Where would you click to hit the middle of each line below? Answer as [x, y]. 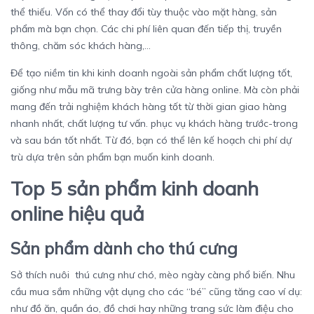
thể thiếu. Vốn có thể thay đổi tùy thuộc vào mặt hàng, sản [144, 12]
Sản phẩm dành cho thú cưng [124, 248]
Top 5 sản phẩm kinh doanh [135, 189]
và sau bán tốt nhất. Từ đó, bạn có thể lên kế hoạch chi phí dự [151, 141]
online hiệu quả [82, 214]
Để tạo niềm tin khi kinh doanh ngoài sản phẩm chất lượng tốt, [151, 73]
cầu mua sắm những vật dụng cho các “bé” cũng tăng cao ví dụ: [156, 292]
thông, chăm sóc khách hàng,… [81, 46]
